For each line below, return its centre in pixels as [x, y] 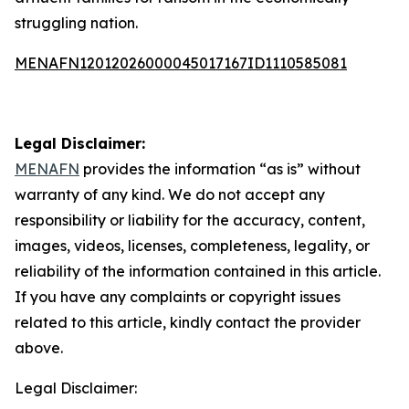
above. [39, 348]
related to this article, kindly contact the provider [188, 322]
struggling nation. [76, 23]
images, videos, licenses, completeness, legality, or [192, 246]
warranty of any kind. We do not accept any [170, 194]
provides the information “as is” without [220, 169]
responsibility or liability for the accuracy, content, [190, 220]
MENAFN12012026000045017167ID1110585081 [181, 63]
